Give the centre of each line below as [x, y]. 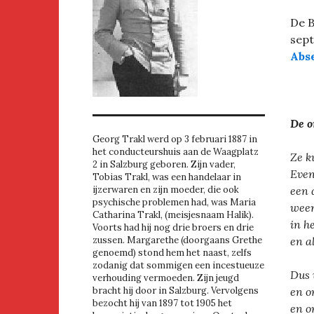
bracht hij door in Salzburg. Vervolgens [176, 291]
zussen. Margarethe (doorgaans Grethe [177, 240]
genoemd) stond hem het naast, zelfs [172, 253]
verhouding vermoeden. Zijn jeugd [166, 278]
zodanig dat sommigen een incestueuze [178, 266]
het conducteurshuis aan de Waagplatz [176, 152]
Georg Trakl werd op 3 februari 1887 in [175, 139]
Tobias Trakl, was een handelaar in [167, 177]
